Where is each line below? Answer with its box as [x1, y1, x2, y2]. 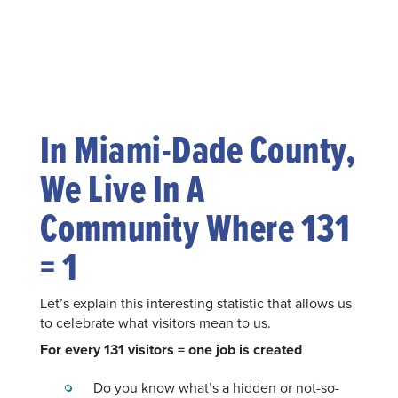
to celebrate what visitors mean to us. [39, 312, 271, 332]
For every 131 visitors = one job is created [39, 338, 302, 360]
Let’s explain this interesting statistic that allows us [39, 292, 352, 313]
